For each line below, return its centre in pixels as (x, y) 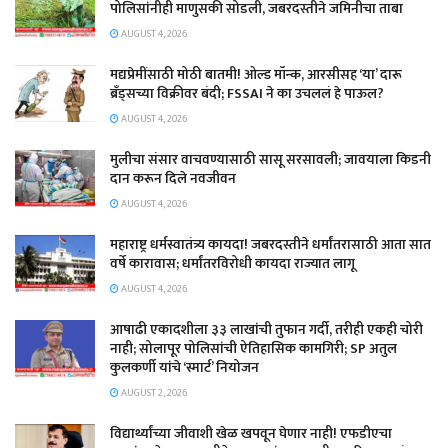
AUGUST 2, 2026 (153, 392)
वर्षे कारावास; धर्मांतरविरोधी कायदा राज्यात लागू (232, 263)
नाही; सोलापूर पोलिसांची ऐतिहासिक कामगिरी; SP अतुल (253, 348)
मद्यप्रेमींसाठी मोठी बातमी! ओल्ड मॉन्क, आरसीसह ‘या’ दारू (256, 74)
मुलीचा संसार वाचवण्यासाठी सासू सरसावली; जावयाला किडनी (270, 159)
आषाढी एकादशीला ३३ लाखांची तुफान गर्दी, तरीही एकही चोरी (266, 329)
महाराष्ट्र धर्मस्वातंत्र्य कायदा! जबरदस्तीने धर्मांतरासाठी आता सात (270, 244)
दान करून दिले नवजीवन (173, 178)
